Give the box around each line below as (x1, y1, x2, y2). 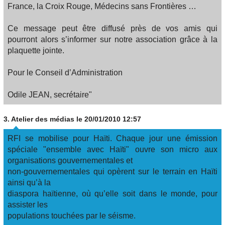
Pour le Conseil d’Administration (8, 68, 123, 77)
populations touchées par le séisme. (8, 211, 136, 220)
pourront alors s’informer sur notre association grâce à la (8, 35, 217, 44)
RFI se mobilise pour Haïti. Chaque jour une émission (8, 134, 217, 143)
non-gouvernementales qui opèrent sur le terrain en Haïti (8, 167, 217, 176)
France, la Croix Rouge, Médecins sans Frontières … (8, 2, 196, 11)
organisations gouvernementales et (8, 156, 133, 165)
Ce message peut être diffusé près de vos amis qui (8, 24, 217, 33)
